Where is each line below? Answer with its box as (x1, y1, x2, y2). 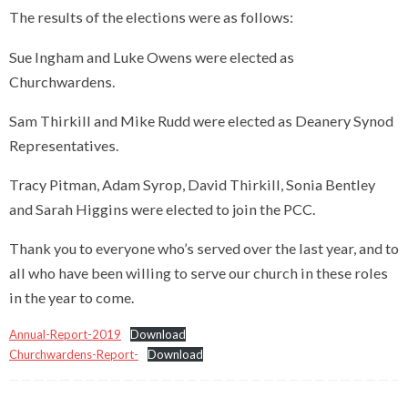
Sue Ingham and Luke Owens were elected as (9, 47, 294, 66)
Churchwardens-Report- (9, 347, 138, 362)
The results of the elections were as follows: (9, 8, 296, 26)
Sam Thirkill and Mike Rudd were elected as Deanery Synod (9, 111, 393, 129)
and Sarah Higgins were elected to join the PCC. (9, 199, 315, 218)
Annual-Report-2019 (9, 327, 121, 342)
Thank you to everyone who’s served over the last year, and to (9, 240, 399, 258)
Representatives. (9, 136, 118, 154)
